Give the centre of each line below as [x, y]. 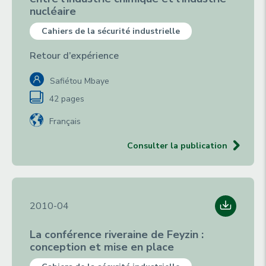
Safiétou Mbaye [80, 81]
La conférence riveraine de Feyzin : [117, 235]
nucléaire [53, 11]
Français [65, 121]
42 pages [67, 99]
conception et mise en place [102, 247]
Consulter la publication [177, 146]
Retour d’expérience [74, 56]
